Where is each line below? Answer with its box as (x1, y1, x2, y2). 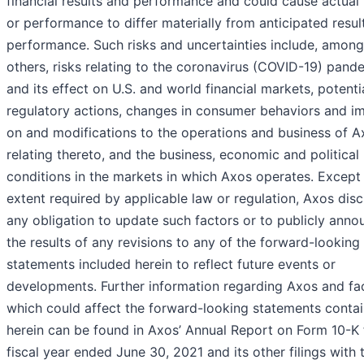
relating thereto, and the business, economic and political (6, 146, 359, 163)
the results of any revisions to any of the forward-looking (6, 234, 360, 251)
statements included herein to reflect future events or (6, 256, 336, 273)
